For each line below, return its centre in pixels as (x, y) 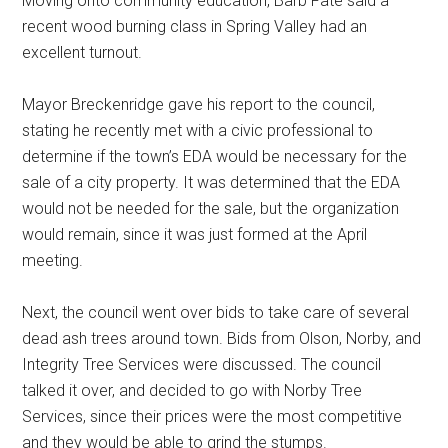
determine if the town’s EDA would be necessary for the (215, 156)
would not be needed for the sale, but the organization (211, 208)
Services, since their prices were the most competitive (212, 416)
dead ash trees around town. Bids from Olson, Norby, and (222, 338)
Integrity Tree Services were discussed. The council (202, 364)
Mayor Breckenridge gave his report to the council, (199, 104)
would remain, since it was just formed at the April (195, 234)
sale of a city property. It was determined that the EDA (211, 182)
